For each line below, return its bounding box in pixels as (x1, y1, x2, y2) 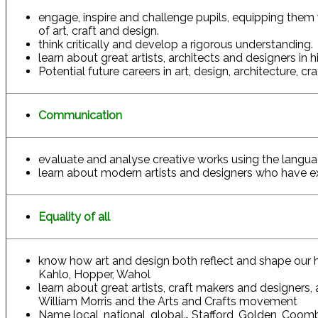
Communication (38, 109, 122, 123)
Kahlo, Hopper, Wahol (38, 268, 150, 282)
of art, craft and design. (38, 24, 159, 38)
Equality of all (38, 210, 110, 224)
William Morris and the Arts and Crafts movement (38, 295, 297, 309)
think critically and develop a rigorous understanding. (38, 38, 313, 52)
